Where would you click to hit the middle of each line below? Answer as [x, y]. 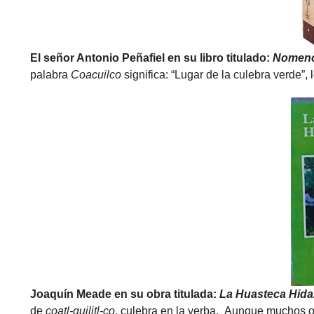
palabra [50, 75]
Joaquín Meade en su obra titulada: [124, 294]
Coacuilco [96, 75]
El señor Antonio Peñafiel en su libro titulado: [151, 58]
